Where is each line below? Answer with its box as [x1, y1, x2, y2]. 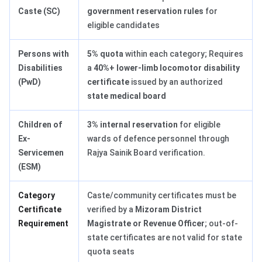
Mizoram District [135, 205, 202, 215]
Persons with [18, 49, 69, 59]
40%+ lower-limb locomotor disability [94, 63, 240, 73]
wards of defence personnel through [87, 134, 229, 144]
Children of [18, 120, 62, 130]
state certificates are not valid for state [87, 233, 242, 243]
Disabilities [18, 63, 63, 73]
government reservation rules [87, 6, 204, 16]
